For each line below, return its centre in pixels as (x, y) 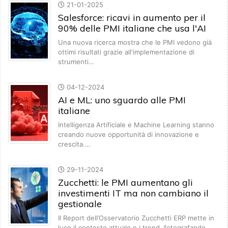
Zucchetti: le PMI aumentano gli (125, 183)
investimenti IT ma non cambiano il (133, 193)
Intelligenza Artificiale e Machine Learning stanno (136, 125)
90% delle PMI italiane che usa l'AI (132, 28)
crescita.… (74, 144)
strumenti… (76, 62)
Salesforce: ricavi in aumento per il (132, 18)
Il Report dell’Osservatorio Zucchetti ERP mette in (136, 218)
